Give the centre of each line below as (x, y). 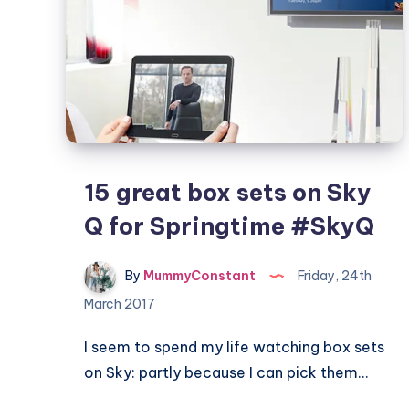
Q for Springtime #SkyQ (229, 226)
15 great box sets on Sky (228, 192)
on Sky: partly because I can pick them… (226, 372)
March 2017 (120, 304)
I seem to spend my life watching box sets (234, 347)
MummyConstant (198, 276)
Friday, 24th (333, 276)
